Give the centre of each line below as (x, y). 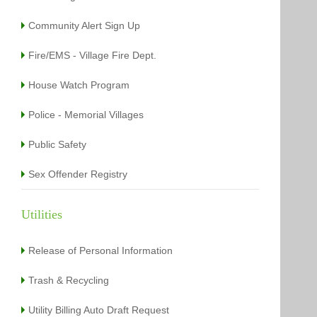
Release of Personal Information (101, 250)
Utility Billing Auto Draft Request (99, 310)
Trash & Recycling (69, 280)
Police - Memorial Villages (86, 114)
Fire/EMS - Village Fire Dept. (93, 55)
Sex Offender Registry (78, 174)
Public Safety (58, 144)
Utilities (42, 214)
